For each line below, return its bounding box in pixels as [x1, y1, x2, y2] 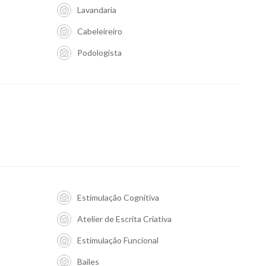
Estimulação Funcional [77, 235, 159, 245]
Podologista [77, 47, 122, 58]
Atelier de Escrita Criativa [77, 214, 172, 224]
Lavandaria [77, 5, 116, 15]
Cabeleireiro [77, 26, 122, 36]
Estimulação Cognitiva [77, 192, 159, 202]
